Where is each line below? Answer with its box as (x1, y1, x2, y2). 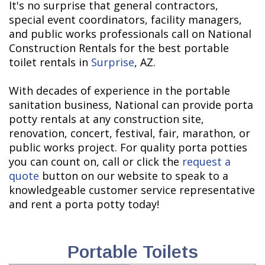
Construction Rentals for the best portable (9, 41, 229, 56)
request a (179, 154, 231, 169)
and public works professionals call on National (9, 27, 251, 41)
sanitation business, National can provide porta (9, 98, 253, 112)
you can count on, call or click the (9, 154, 179, 169)
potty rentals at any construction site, (9, 112, 204, 127)
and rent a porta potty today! (9, 197, 159, 212)
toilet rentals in (9, 55, 91, 70)
